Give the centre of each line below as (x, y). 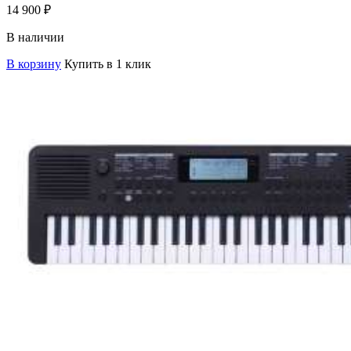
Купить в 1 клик (108, 63)
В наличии (35, 37)
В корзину (34, 63)
